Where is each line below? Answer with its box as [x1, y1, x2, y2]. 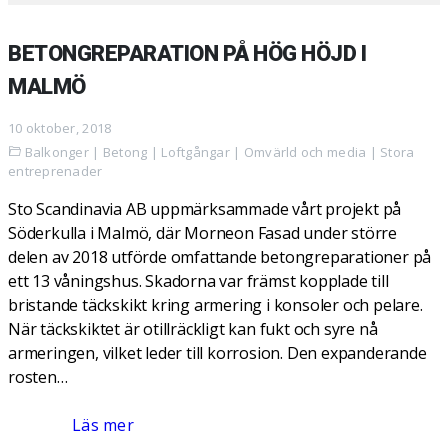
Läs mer [72, 414, 134, 436]
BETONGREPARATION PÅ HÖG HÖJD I [8, 41, 367, 66]
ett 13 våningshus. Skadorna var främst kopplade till [8, 270, 389, 292]
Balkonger [24, 143, 89, 161]
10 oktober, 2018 [8, 119, 112, 137]
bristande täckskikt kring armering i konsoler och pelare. [8, 294, 423, 316]
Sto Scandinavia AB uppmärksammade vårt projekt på [8, 198, 402, 220]
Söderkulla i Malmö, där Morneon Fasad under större [8, 222, 397, 244]
